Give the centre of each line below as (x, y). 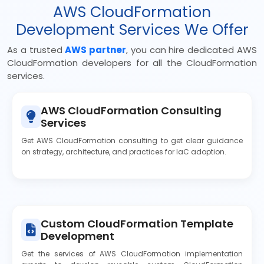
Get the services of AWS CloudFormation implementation (132, 254)
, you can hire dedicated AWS (192, 50)
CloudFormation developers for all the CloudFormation (132, 63)
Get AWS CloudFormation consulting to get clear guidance (132, 141)
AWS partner (96, 50)
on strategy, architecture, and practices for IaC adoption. (124, 152)
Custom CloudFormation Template (137, 224)
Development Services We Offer (132, 30)
